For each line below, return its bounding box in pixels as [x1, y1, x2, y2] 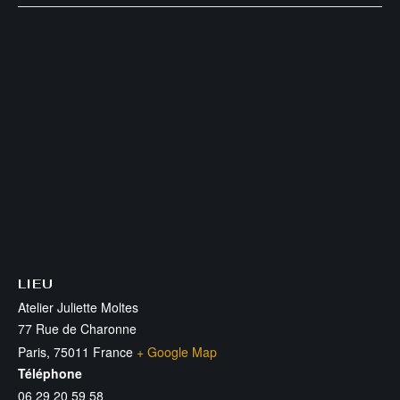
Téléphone [18, 363, 82, 382]
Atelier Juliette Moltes [18, 297, 138, 316]
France [93, 342, 133, 361]
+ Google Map [137, 342, 217, 361]
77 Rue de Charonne [18, 319, 137, 337]
